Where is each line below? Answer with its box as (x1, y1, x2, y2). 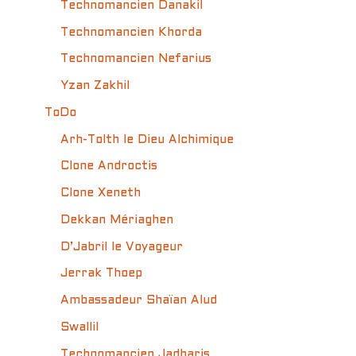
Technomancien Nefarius (60, 53, 211, 65)
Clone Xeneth (60, 188, 141, 199)
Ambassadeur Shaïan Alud (60, 295, 217, 306)
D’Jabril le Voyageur (60, 241, 183, 253)
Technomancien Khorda (60, 26, 202, 38)
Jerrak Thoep (60, 268, 142, 280)
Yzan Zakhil (60, 80, 130, 91)
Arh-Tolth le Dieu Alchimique (60, 133, 234, 145)
